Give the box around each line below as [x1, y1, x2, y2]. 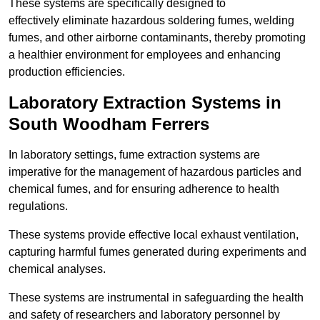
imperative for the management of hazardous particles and [9, 166, 301, 179]
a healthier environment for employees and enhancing [9, 49, 281, 61]
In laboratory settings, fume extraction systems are [9, 149, 260, 161]
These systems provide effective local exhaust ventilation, [9, 229, 299, 241]
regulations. [9, 200, 68, 213]
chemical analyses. [9, 263, 106, 276]
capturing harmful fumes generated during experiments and [9, 246, 306, 259]
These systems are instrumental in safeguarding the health [9, 291, 304, 304]
